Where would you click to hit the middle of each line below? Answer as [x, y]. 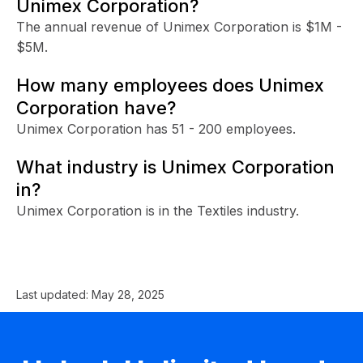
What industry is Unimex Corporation [175, 167]
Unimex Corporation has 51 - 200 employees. [156, 128]
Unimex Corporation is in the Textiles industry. [158, 210]
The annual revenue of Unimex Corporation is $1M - [179, 26]
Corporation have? [96, 107]
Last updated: [54, 294]
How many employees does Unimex [170, 85]
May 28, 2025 [128, 294]
